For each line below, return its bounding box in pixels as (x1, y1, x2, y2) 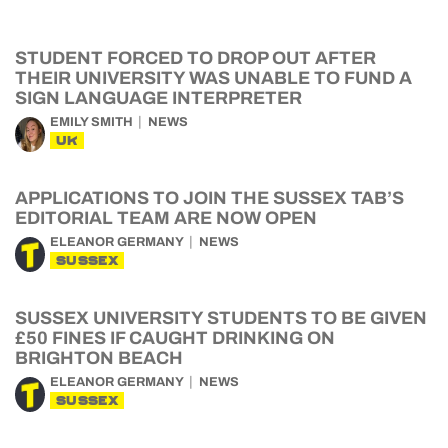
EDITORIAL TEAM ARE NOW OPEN (15, 207, 317, 228)
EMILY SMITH (50, 114, 133, 129)
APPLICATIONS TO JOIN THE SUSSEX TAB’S (15, 187, 404, 208)
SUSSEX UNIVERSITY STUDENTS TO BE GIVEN (15, 307, 427, 328)
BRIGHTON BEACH (15, 347, 183, 368)
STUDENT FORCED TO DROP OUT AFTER (15, 47, 376, 68)
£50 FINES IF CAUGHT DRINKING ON (15, 327, 335, 348)
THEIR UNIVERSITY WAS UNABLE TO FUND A (15, 67, 412, 88)
